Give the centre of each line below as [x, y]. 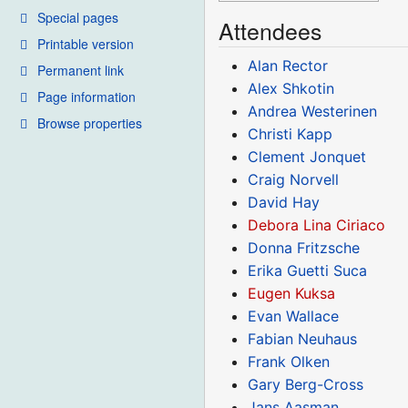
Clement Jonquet [307, 156]
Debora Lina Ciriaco [317, 224]
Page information [87, 96]
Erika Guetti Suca [308, 270]
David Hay [284, 202]
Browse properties [90, 122]
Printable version [86, 43]
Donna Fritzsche [304, 247]
